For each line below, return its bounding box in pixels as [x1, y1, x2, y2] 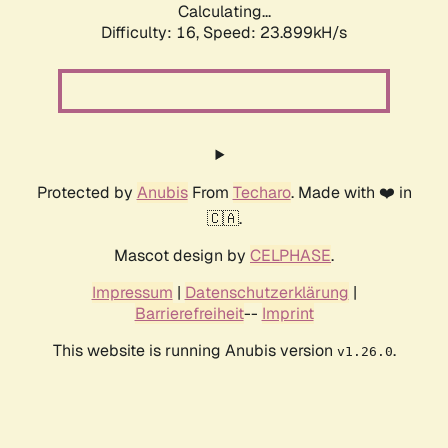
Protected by [36, 182, 137, 204]
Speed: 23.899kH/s [203, 22, 347, 44]
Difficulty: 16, [101, 22, 203, 44]
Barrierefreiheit [134, 303, 244, 325]
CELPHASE [250, 245, 331, 267]
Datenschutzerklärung [184, 282, 349, 304]
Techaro [232, 182, 291, 204]
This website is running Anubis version [52, 340, 337, 362]
